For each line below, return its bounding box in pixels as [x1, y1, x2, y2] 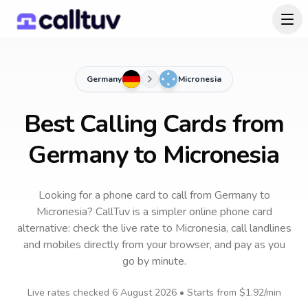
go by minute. [122, 254, 186, 269]
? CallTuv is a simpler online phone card [87, 204, 272, 219]
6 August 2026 [111, 286, 177, 299]
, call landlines [225, 221, 291, 236]
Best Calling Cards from [23, 107, 285, 141]
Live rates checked [27, 286, 112, 299]
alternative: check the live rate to [16, 221, 175, 236]
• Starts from [176, 286, 239, 299]
